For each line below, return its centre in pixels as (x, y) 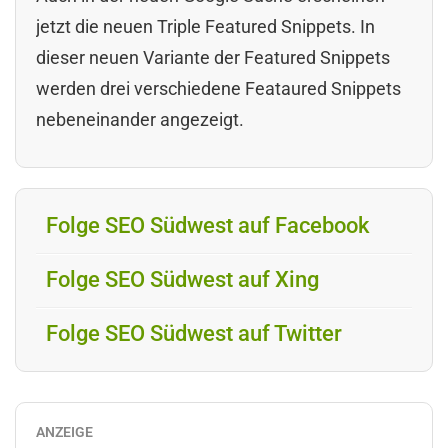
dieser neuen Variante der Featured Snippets (213, 57)
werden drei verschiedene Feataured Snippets (218, 88)
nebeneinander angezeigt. (140, 119)
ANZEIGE (64, 431)
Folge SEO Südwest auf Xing (182, 279)
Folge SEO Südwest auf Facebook (207, 225)
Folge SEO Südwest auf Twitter (194, 333)
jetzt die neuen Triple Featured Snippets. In (205, 26)
